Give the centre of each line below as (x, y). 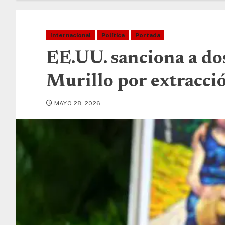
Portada (148, 35)
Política (113, 35)
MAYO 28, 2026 (77, 103)
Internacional (71, 35)
